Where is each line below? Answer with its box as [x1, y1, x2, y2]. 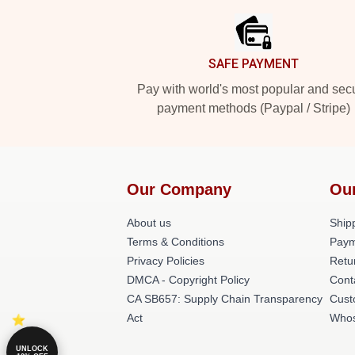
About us [127, 216, 171, 229]
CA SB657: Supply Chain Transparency [127, 292, 323, 305]
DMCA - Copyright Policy [127, 273, 250, 286]
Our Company [127, 181, 231, 198]
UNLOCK [16, 344, 48, 353]
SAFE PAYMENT [208, 56, 299, 71]
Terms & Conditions [127, 235, 224, 248]
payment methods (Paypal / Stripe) [157, 101, 350, 115]
